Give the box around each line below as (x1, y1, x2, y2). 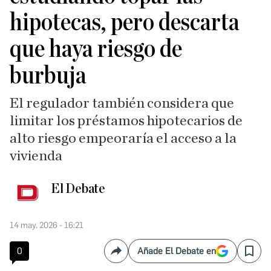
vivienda (10, 149, 62, 163)
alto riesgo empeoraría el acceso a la (10, 131, 237, 146)
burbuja (10, 63, 87, 88)
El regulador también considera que (10, 96, 234, 111)
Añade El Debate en (137, 246, 216, 256)
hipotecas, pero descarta (10, 10, 240, 35)
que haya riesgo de (10, 36, 182, 62)
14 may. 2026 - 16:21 (10, 220, 83, 230)
